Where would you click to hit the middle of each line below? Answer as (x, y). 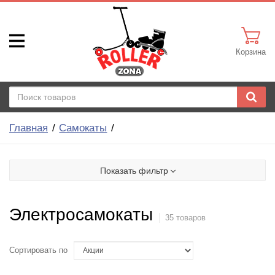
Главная (29, 128)
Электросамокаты (81, 215)
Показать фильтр (134, 171)
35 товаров (185, 218)
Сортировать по (38, 251)
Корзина (251, 52)
